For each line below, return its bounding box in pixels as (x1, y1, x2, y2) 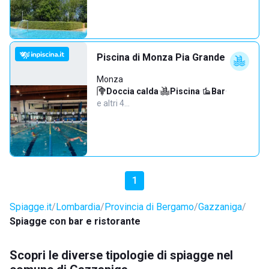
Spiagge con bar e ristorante (10, 216, 141, 227)
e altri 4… (97, 98, 130, 108)
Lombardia (56, 201, 100, 213)
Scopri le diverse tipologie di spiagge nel (10, 248, 233, 262)
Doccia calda (106, 86, 159, 96)
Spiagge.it (10, 201, 52, 213)
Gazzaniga (198, 201, 242, 213)
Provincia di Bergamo (104, 201, 194, 213)
